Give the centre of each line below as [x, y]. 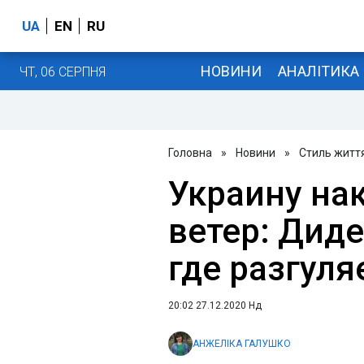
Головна [190, 153]
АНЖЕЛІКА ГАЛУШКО [242, 344]
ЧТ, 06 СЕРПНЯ [63, 71]
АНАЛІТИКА [318, 71]
